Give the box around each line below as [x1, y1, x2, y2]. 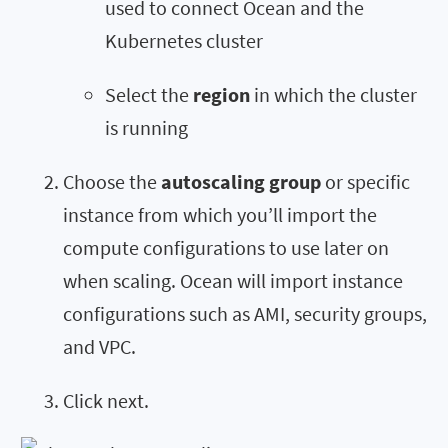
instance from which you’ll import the [63, 202, 377, 228]
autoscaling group [161, 169, 321, 195]
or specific [321, 169, 410, 195]
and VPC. [63, 334, 136, 360]
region [193, 82, 254, 108]
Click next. [63, 388, 149, 414]
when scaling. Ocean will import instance [63, 268, 403, 294]
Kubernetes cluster [105, 28, 263, 54]
